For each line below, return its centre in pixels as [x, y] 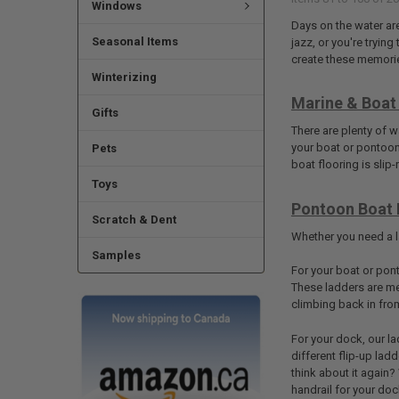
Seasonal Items [134, 42]
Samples [116, 256]
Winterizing [124, 77]
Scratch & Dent [134, 220]
